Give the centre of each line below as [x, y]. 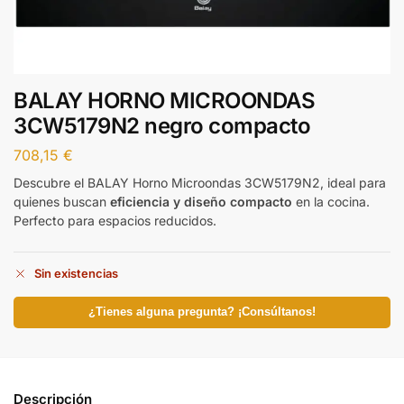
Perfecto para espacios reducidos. [115, 220]
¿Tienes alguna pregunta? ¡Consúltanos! [202, 312]
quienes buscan [62, 201]
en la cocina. [331, 201]
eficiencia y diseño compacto [201, 201]
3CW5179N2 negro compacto [162, 126]
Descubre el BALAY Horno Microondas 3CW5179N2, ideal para [200, 182]
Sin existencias [76, 274]
